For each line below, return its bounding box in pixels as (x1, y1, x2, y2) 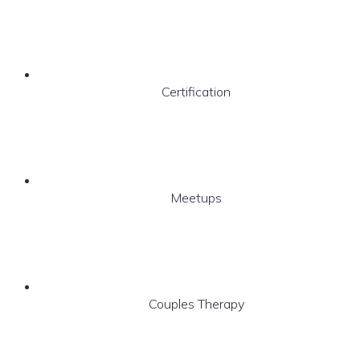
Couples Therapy (148, 295, 244, 312)
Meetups (170, 189, 222, 206)
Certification (162, 83, 231, 100)
